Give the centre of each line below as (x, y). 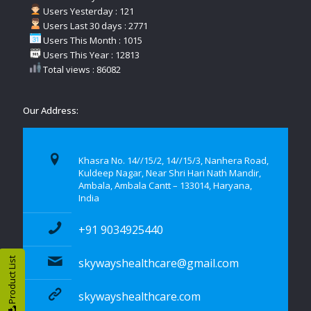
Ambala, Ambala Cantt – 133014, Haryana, (165, 185)
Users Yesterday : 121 (87, 11)
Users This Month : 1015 (92, 40)
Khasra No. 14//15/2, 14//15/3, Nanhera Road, (174, 160)
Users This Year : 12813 (90, 54)
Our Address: (51, 110)
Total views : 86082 (81, 69)
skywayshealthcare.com (140, 296)
